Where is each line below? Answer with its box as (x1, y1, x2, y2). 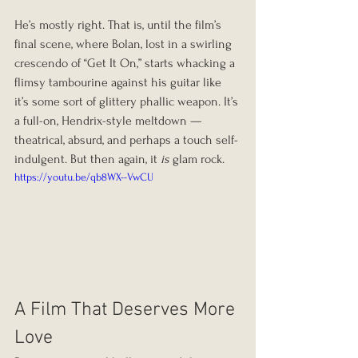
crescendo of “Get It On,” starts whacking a (14, 56, 238, 71)
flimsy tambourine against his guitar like (14, 75, 225, 90)
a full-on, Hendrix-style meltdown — (14, 113, 205, 129)
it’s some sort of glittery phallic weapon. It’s (14, 94, 241, 109)
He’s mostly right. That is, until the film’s (14, 18, 225, 33)
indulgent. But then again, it (14, 152, 161, 167)
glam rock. (169, 152, 225, 167)
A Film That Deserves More (14, 299, 240, 321)
